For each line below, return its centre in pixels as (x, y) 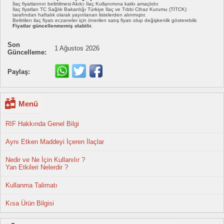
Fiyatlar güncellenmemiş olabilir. (52, 26)
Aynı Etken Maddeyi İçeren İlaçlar (55, 142)
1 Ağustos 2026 (77, 48)
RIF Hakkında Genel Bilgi (42, 124)
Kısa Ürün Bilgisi (30, 203)
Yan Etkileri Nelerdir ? (37, 167)
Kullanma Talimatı (31, 185)
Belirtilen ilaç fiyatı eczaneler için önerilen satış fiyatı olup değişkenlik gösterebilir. (105, 20)
